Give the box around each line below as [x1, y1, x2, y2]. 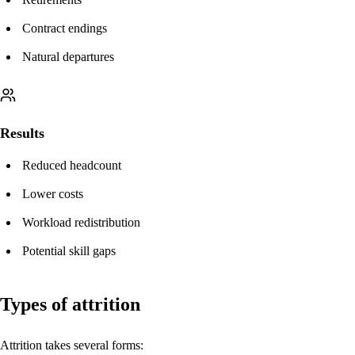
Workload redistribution [22, 215, 140, 229]
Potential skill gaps [22, 243, 116, 258]
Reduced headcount [22, 158, 121, 172]
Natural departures [22, 49, 114, 63]
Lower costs [22, 186, 83, 200]
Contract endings [22, 21, 107, 35]
